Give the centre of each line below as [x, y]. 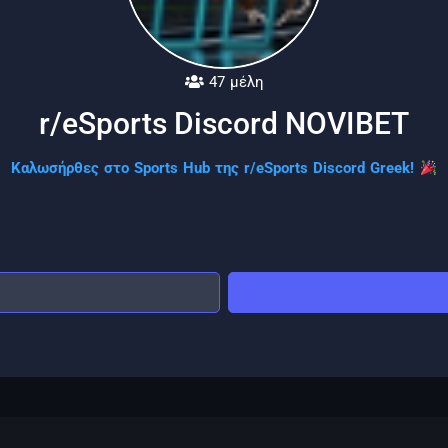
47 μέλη [233, 82]
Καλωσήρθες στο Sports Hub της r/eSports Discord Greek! [215, 168]
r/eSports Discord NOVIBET [224, 123]
